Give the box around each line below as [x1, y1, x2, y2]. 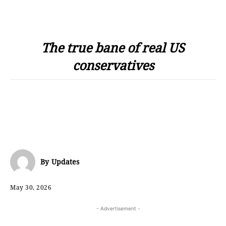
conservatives [72, 56, 154, 74]
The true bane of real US [41, 39, 185, 56]
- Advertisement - [96, 205, 140, 211]
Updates [51, 157, 79, 166]
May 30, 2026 [10, 183, 51, 192]
